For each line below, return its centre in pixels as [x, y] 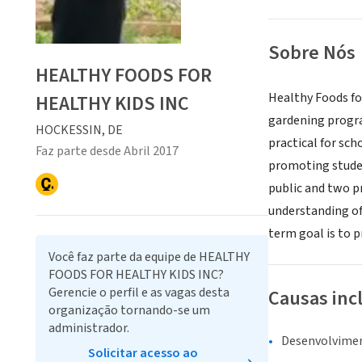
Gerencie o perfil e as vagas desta [139, 292]
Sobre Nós [312, 53]
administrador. [89, 328]
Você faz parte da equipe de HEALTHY [149, 257]
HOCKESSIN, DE [79, 130]
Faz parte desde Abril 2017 [107, 151]
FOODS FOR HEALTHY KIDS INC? [136, 274]
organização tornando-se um [129, 310]
